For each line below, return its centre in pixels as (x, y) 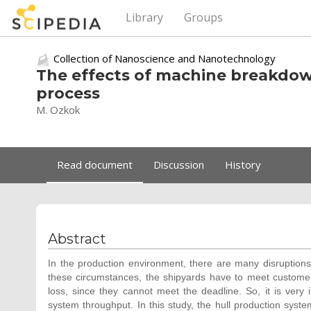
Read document (95, 164)
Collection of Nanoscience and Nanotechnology (165, 58)
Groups (203, 17)
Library (144, 17)
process (68, 93)
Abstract (77, 238)
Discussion (179, 164)
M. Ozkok (58, 109)
